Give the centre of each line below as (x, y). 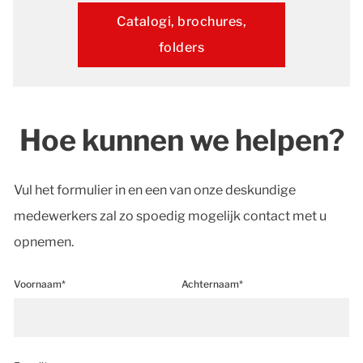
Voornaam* (40, 284)
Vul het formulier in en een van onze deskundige (155, 190)
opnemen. (44, 242)
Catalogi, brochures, (181, 22)
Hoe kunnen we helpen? (181, 141)
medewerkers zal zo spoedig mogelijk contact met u (170, 216)
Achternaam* (212, 284)
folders (181, 48)
